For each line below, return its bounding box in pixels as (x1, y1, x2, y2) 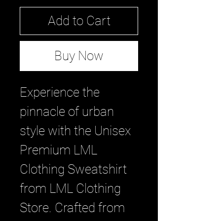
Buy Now (54, 48, 104, 63)
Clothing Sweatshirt (20, 162, 127, 177)
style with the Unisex (20, 123, 131, 138)
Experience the (20, 85, 100, 100)
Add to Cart (47, 13, 110, 28)
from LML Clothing (20, 181, 121, 196)
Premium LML (20, 143, 97, 157)
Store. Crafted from (20, 200, 125, 215)
